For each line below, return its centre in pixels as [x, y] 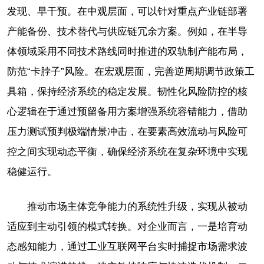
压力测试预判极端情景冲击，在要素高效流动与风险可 [127, 131]
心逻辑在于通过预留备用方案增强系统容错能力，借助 [127, 111]
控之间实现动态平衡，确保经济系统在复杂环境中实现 [127, 151]
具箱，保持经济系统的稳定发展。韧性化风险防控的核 [127, 91]
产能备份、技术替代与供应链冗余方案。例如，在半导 [127, 31]
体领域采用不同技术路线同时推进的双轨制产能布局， [127, 51]
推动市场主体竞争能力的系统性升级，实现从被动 [137, 206]
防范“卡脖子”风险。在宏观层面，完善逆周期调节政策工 [131, 71]
